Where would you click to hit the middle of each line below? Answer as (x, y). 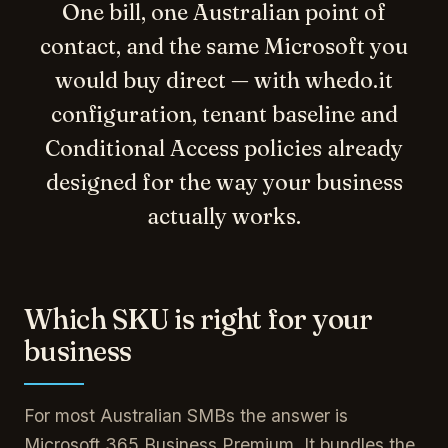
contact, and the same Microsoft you (224, 46)
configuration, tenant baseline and (224, 114)
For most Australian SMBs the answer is (186, 415)
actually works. (224, 216)
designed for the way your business (224, 182)
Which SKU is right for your (198, 319)
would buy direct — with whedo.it (224, 80)
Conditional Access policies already (224, 148)
